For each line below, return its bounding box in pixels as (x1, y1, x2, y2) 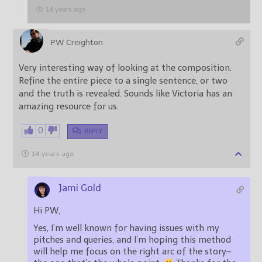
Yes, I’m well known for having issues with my (33, 223, 219, 234)
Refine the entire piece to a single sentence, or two (19, 75, 227, 87)
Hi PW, (33, 205, 60, 216)
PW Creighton (51, 37, 103, 48)
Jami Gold (58, 182, 101, 194)
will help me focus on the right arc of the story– (33, 246, 231, 257)
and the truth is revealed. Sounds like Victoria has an (19, 88, 232, 99)
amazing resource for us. (19, 101, 119, 112)
